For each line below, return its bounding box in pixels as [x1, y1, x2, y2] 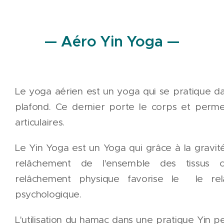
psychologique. [14, 188, 81, 200]
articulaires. [14, 116, 65, 128]
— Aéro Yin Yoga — [44, 32, 179, 51]
